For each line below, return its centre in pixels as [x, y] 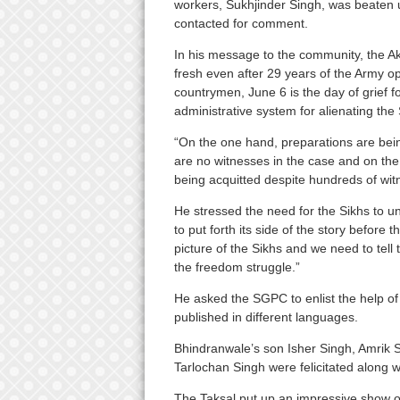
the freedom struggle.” [237, 267]
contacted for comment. [241, 24]
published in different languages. [266, 317]
